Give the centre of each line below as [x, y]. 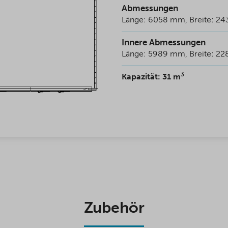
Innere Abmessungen [164, 42]
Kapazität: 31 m [151, 77]
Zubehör [114, 208]
